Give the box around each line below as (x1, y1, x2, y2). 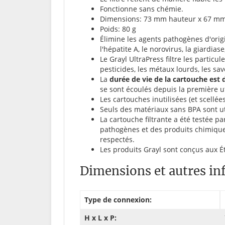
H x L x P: (84, 213, 117, 223)
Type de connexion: (84, 195, 152, 205)
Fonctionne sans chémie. (100, 4, 183, 14)
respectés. (100, 135, 135, 145)
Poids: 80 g (100, 24, 136, 34)
